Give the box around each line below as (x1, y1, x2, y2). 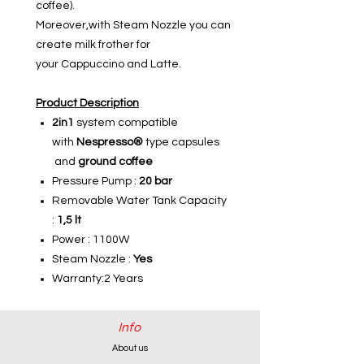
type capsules (143, 136, 219, 149)
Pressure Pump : (52, 175, 139, 188)
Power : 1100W (52, 234, 132, 246)
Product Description (36, 97, 139, 110)
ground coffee (78, 156, 153, 168)
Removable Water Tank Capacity (52, 195, 227, 207)
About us (112, 344, 148, 353)
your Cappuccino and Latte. (36, 58, 181, 71)
